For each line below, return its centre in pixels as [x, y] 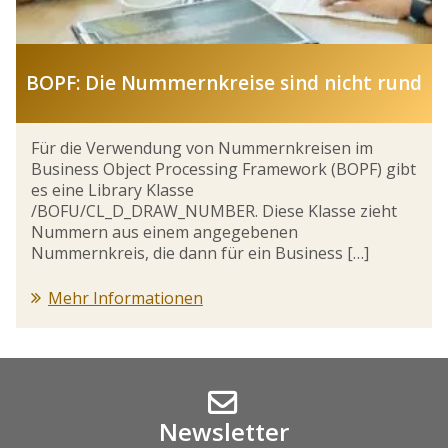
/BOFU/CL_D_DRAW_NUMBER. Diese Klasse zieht [214, 211]
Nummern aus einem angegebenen [164, 232]
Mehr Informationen [125, 298]
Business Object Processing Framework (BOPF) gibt [223, 169]
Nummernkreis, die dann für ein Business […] [200, 253]
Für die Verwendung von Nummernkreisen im [202, 148]
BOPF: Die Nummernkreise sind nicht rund [224, 83]
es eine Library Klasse [112, 190]
